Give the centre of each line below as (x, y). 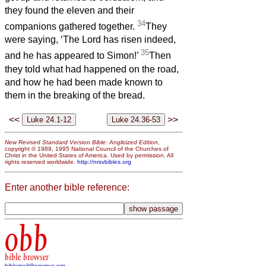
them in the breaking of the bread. (75, 95)
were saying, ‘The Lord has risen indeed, (90, 40)
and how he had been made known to (84, 82)
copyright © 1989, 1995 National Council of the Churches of (87, 149)
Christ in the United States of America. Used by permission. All (89, 156)
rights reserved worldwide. (41, 162)
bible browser (27, 257)
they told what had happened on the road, (92, 69)
